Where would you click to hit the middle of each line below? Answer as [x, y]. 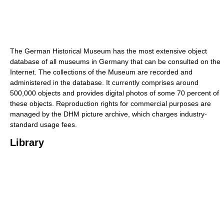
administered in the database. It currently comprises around [104, 83]
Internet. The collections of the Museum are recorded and [101, 72]
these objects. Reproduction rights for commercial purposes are [110, 104]
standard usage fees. [43, 125]
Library [27, 143]
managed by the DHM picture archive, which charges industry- [108, 114]
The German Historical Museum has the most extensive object [108, 51]
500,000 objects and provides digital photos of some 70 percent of [114, 93]
